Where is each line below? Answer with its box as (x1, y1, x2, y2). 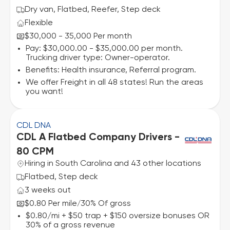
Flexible (25, 19, 53, 27)
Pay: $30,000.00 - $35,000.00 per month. (26, 45, 183, 53)
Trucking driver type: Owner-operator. (26, 54, 170, 62)
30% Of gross (81, 200, 131, 208)
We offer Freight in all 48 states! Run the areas (26, 79, 203, 87)
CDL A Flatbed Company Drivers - (16, 132, 180, 143)
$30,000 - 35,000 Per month (25, 32, 132, 41)
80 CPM (16, 147, 54, 157)
